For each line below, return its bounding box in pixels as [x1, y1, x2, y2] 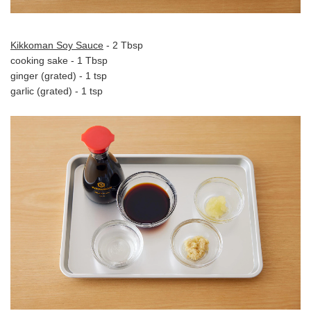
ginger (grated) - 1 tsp [10, 70, 107, 82]
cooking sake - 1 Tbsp [10, 55, 108, 67]
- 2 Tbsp [103, 40, 143, 51]
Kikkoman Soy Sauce [10, 40, 103, 51]
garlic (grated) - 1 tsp [10, 85, 103, 97]
